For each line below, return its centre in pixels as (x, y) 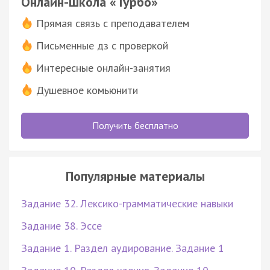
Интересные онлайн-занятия (103, 67)
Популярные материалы (135, 176)
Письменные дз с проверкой (102, 45)
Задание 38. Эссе (61, 225)
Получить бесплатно (135, 125)
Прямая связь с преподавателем (113, 23)
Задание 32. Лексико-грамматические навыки (127, 203)
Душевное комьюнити (87, 90)
